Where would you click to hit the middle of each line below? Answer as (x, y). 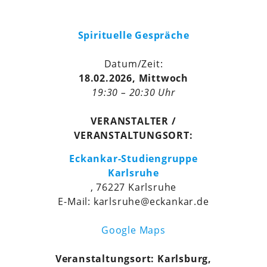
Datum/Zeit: (133, 64)
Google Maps (133, 230)
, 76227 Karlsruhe (133, 187)
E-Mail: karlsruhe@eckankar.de (133, 202)
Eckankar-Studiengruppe (133, 159)
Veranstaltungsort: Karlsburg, (133, 259)
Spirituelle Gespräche (133, 35)
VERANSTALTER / (133, 121)
